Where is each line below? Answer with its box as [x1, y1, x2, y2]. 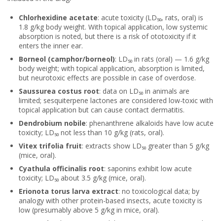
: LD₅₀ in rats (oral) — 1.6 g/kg [115, 54, 209, 64]
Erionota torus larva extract [19, 186, 118, 196]
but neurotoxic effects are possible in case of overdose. [19, 73, 196, 82]
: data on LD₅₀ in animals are [99, 86, 189, 96]
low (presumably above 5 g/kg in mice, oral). [19, 205, 159, 215]
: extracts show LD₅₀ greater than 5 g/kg [82, 141, 209, 150]
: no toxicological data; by [118, 186, 199, 196]
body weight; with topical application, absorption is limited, [19, 63, 205, 73]
